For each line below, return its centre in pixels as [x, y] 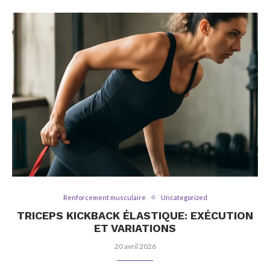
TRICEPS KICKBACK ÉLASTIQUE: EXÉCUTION [135, 215]
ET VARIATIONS [135, 228]
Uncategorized [184, 197]
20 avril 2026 [135, 246]
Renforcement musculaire [104, 197]
